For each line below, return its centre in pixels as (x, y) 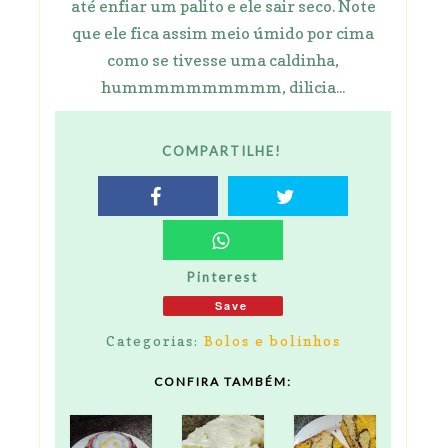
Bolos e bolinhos (272, 340)
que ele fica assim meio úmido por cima (223, 32)
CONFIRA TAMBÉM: (223, 382)
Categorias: (154, 340)
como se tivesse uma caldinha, (223, 59)
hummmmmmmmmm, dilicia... (223, 86)
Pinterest (222, 276)
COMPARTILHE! (222, 151)
